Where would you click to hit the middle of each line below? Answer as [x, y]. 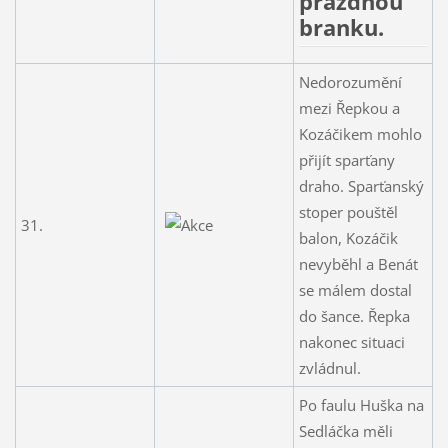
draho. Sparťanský [361, 185]
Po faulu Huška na [361, 404]
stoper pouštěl [348, 211]
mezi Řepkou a [349, 107]
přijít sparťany [346, 159]
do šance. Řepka [354, 315]
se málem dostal [355, 289]
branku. [341, 27]
